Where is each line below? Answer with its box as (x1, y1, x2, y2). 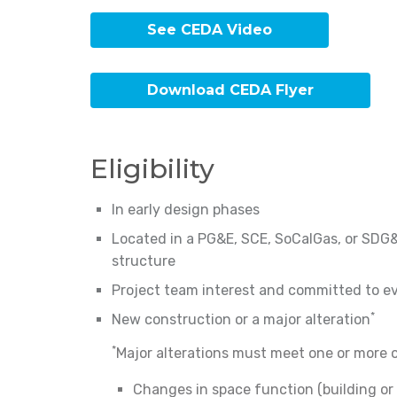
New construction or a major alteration (112, 311, 370, 329)
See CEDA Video (147, 21, 272, 39)
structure (112, 253, 175, 270)
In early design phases (112, 201, 260, 219)
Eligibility (90, 152, 214, 186)
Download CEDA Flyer (147, 82, 314, 99)
